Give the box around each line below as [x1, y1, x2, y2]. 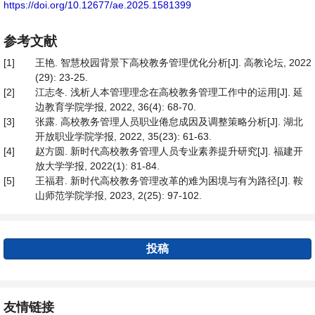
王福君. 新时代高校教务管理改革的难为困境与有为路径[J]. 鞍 [35, 175, 303, 186]
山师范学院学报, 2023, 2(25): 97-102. [35, 190, 202, 201]
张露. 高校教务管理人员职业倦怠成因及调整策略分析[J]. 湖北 [35, 116, 303, 127]
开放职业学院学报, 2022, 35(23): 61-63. [35, 131, 212, 142]
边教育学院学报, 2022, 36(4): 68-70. [35, 101, 196, 112]
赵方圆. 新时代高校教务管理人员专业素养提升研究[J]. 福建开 [35, 146, 303, 157]
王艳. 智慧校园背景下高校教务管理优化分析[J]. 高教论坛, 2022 [35, 57, 311, 68]
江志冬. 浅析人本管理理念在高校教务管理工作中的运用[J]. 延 [35, 86, 303, 98]
